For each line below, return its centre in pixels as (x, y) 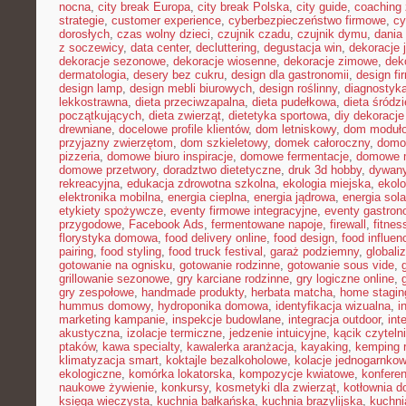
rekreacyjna (89, 184)
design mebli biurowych (191, 88)
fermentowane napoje (267, 224)
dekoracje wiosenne (225, 61)
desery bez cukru (179, 75)
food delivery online (216, 238)
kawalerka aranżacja (240, 347)
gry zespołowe (97, 292)
